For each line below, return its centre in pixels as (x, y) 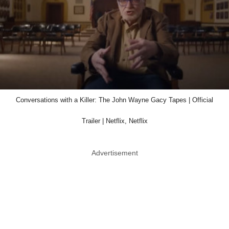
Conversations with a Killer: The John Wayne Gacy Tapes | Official (114, 100)
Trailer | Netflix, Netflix (114, 121)
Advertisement (114, 153)
